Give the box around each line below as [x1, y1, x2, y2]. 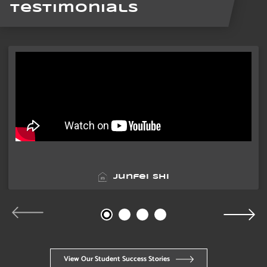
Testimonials [10, 2, 139, 14]
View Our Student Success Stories [64, 253, 170, 265]
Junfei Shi [113, 173, 169, 181]
